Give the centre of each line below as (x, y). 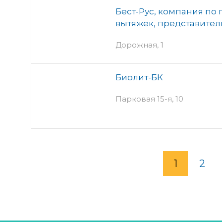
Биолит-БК (139, 77)
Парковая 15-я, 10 (149, 99)
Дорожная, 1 (139, 45)
